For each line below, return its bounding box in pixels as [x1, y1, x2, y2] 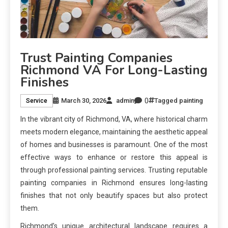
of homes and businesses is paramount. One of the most [20, 140, 208, 149]
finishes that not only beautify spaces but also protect [20, 191, 208, 199]
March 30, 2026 [61, 97, 106, 105]
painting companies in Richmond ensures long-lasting [20, 178, 208, 187]
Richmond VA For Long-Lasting [20, 61, 208, 79]
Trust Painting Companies [20, 49, 173, 67]
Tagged [154, 97, 179, 105]
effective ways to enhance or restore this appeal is [20, 153, 208, 161]
